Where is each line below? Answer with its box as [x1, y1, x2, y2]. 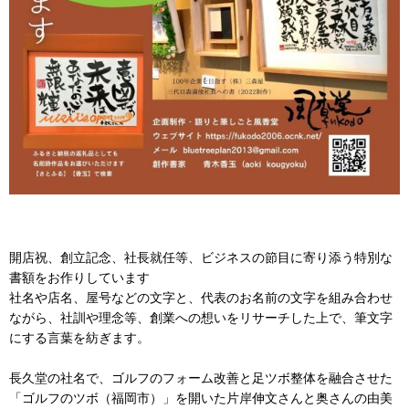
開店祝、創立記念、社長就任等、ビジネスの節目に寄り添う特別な [9, 249, 393, 266]
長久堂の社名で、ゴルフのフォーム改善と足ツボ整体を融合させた [9, 370, 393, 386]
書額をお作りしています [9, 269, 150, 286]
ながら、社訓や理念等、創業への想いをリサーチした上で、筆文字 [9, 309, 393, 326]
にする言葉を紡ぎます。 [9, 330, 150, 346]
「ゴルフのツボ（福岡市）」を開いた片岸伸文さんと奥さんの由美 [9, 390, 393, 406]
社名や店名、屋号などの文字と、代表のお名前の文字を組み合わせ [9, 289, 393, 306]
